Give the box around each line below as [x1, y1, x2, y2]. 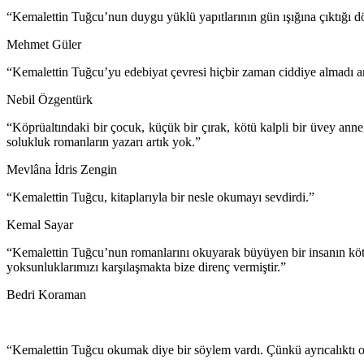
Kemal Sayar [6, 218, 73, 232]
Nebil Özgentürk [6, 93, 93, 107]
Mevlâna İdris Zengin [6, 162, 117, 177]
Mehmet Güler [6, 37, 81, 52]
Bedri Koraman [6, 288, 86, 302]
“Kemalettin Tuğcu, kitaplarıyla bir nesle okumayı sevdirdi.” [6, 190, 314, 205]
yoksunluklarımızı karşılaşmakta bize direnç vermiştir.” [6, 260, 286, 275]
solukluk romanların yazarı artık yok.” [6, 135, 201, 149]
